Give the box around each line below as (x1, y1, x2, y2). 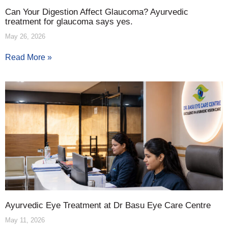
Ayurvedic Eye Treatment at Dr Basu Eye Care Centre (5, 200, 211, 210)
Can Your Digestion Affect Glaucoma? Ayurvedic (5, 7, 188, 17)
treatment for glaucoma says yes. (5, 16, 133, 26)
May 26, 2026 (5, 32, 45, 40)
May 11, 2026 (5, 216, 45, 224)
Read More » (5, 52, 52, 62)
